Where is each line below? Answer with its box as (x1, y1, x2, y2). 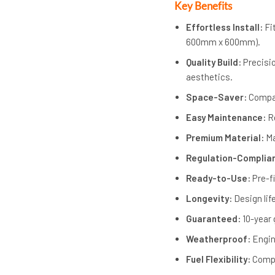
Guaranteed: (186, 212, 241, 224)
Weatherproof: (186, 233, 251, 244)
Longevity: (186, 192, 233, 204)
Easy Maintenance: (186, 111, 266, 123)
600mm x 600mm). (186, 36, 261, 47)
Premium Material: (186, 131, 265, 143)
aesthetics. (186, 71, 233, 82)
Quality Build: (186, 56, 242, 68)
